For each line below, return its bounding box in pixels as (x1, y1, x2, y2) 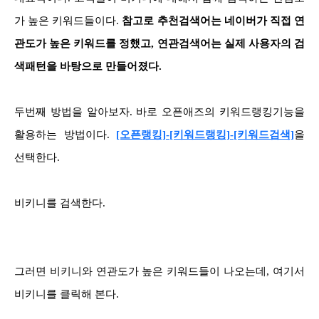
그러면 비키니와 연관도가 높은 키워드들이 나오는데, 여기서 (14, 265, 305, 277)
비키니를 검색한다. (14, 197, 105, 209)
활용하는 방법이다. (14, 128, 110, 140)
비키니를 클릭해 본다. (14, 288, 119, 300)
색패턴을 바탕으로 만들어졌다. (14, 60, 162, 72)
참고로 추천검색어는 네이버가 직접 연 (122, 14, 305, 26)
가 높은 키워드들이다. (14, 14, 122, 26)
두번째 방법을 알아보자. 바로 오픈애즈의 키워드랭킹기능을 (14, 105, 305, 117)
